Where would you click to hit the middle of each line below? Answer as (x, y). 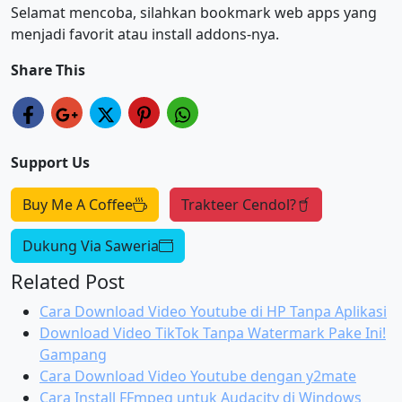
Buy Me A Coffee (78, 205)
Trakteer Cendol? (239, 205)
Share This (48, 70)
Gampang (73, 354)
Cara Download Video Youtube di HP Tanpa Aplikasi (213, 311)
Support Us (50, 162)
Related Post (68, 281)
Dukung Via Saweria (91, 246)
